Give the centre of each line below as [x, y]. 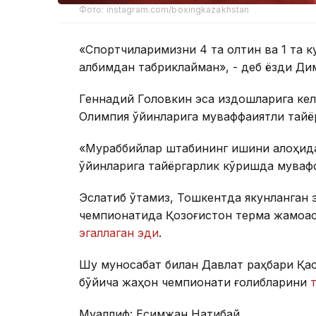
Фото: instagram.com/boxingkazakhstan [164, 10]
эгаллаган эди [119, 233]
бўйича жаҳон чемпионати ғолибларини [195, 282]
